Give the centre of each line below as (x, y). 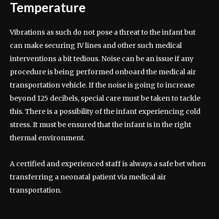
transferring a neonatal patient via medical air (88, 177)
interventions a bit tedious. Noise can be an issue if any (102, 59)
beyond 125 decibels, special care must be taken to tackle (105, 99)
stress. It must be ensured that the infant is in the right (100, 125)
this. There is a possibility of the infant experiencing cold (105, 112)
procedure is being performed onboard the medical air (103, 72)
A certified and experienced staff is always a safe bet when (108, 164)
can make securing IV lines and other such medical (96, 46)
